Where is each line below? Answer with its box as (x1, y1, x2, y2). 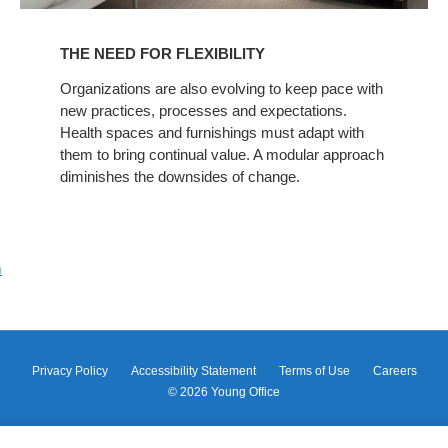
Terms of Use (278, 363, 350, 378)
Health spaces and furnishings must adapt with (59, 123, 364, 141)
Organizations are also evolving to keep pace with (59, 79, 383, 97)
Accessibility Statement (130, 363, 256, 378)
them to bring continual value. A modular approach (59, 145, 384, 163)
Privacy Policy (31, 363, 108, 378)
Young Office (211, 384, 280, 399)
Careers (372, 363, 417, 378)
